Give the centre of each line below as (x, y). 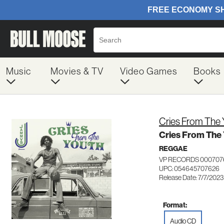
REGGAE (173, 148)
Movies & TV (77, 71)
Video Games (148, 71)
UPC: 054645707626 (189, 168)
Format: (175, 205)
